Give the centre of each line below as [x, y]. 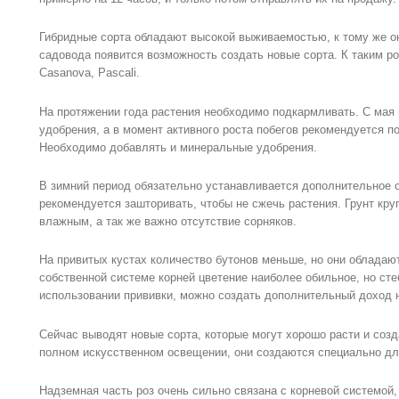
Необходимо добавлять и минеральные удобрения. [178, 147]
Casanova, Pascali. [90, 73]
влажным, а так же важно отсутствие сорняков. [168, 221]
